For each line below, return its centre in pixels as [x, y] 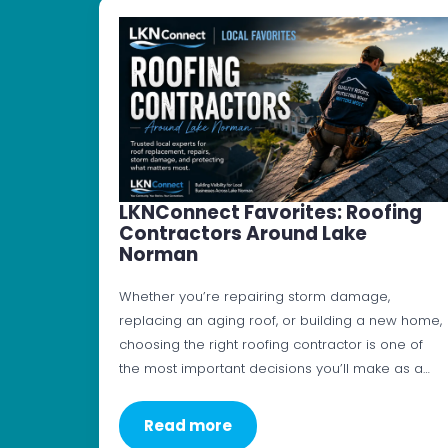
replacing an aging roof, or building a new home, [280, 321]
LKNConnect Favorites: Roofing [270, 213]
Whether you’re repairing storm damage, [254, 297]
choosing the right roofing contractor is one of [271, 345]
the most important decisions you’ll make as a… [274, 369]
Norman [158, 255]
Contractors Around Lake [243, 234]
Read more [188, 426]
